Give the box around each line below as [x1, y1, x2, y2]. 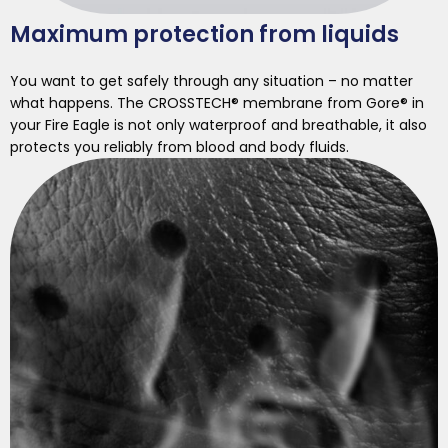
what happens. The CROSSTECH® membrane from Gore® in [10, 93, 424, 114]
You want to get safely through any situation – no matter [10, 71, 413, 92]
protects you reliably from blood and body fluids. [10, 137, 349, 158]
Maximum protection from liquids [10, 19, 399, 51]
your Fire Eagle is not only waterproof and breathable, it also [10, 115, 427, 136]
